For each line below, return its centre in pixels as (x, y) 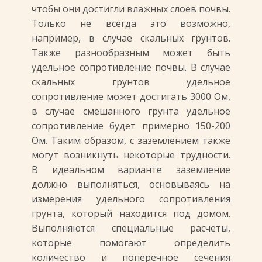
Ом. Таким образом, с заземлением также (131, 140)
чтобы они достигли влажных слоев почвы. (131, 9)
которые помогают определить (131, 243)
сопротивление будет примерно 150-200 (131, 126)
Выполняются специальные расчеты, (131, 228)
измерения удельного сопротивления (131, 199)
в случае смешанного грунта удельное (131, 111)
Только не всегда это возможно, (131, 23)
